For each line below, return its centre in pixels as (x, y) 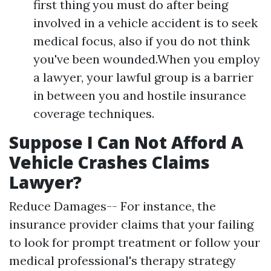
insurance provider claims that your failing (131, 224)
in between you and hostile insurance (140, 95)
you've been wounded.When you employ (147, 59)
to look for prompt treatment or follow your (135, 242)
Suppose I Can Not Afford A (126, 142)
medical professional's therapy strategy (122, 260)
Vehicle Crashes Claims (109, 162)
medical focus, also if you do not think (142, 41)
